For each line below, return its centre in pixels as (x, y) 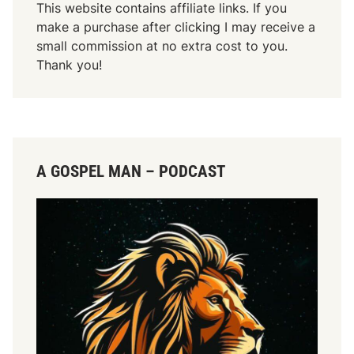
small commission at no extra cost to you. (162, 45)
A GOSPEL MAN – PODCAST (131, 171)
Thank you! (70, 64)
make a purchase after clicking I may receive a (176, 26)
